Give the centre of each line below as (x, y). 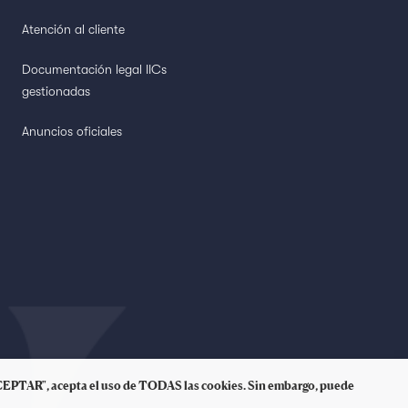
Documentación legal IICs (94, 69)
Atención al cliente (73, 29)
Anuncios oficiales (72, 131)
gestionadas (56, 91)
